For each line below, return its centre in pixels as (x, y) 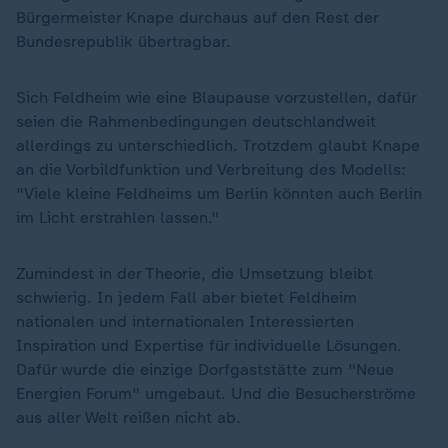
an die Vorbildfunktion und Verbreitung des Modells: (211, 169)
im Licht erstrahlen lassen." (117, 217)
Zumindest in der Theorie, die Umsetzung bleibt (194, 273)
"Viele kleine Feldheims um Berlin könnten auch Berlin (219, 193)
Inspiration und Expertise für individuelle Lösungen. (209, 345)
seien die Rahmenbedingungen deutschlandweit (196, 121)
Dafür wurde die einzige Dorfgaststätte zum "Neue (205, 369)
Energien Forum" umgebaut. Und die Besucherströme (216, 393)
